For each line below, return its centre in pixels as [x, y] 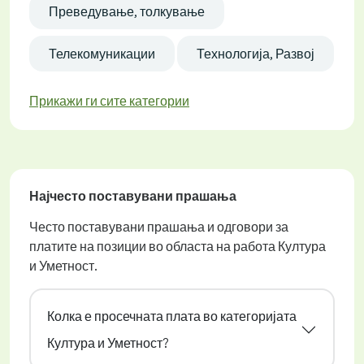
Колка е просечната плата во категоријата [172, 316]
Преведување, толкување [127, 11]
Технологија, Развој [256, 53]
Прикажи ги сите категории [109, 100]
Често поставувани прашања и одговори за [159, 226]
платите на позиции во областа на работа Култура [178, 246]
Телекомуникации [102, 53]
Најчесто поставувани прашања [133, 195]
